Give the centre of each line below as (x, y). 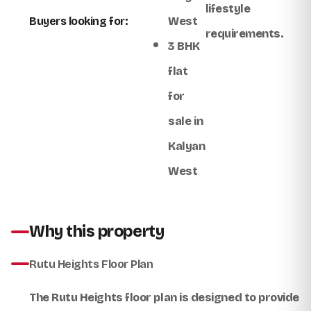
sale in (186, 121)
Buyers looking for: (79, 21)
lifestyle (228, 8)
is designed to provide (238, 297)
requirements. (244, 33)
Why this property (97, 231)
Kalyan (187, 146)
